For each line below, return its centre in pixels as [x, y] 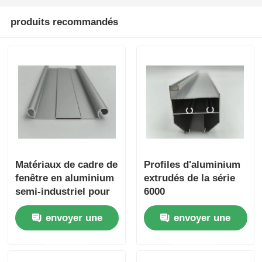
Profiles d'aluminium [192, 165]
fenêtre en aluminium [65, 178]
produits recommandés [64, 22]
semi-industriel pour [63, 192]
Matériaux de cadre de [67, 165]
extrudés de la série [189, 178]
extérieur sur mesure [64, 205]
